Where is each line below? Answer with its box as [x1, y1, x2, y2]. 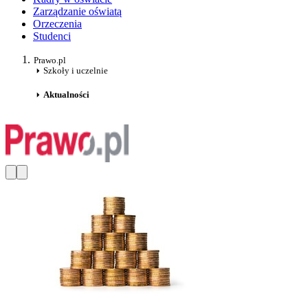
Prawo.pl [34, 55, 66, 66]
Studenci [33, 30, 71, 43]
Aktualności [43, 89, 89, 100]
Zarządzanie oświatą [33, 5, 122, 18]
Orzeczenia [33, 18, 82, 30]
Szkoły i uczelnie [43, 65, 108, 76]
